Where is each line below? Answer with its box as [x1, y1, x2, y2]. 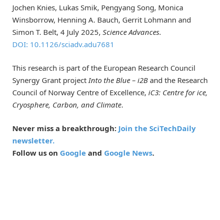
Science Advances [103, 27, 159, 37]
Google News [104, 147, 152, 158]
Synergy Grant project [12, 75, 88, 85]
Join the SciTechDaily [118, 123, 196, 133]
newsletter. [12, 135, 55, 145]
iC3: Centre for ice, [148, 87, 208, 97]
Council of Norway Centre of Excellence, [12, 87, 148, 97]
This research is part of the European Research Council [12, 62, 195, 73]
